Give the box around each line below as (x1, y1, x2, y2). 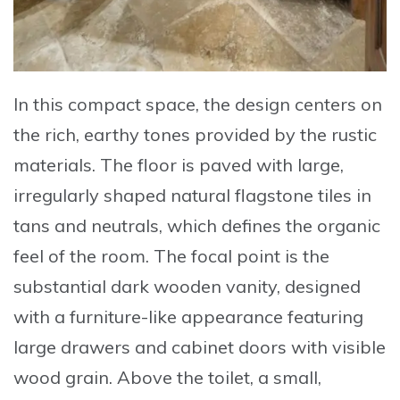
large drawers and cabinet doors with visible (13, 336, 386, 359)
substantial (13, 275, 111, 298)
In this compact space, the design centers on (13, 93, 382, 116)
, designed (277, 275, 361, 298)
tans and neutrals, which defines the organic (13, 214, 380, 237)
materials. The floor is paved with (13, 154, 297, 177)
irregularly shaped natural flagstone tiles (13, 184, 352, 207)
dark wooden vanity (111, 275, 277, 298)
